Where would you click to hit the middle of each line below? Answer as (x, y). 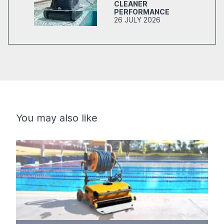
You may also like (57, 118)
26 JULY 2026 (137, 20)
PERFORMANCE (142, 12)
